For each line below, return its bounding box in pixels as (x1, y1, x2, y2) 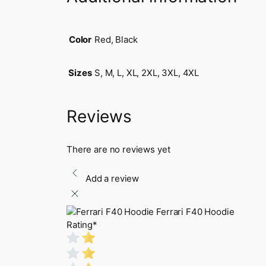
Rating (66, 218, 93, 230)
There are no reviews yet (66, 143, 170, 155)
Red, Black (94, 34, 138, 46)
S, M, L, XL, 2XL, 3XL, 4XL (94, 67, 199, 79)
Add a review (85, 172, 140, 184)
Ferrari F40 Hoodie (156, 205, 235, 217)
